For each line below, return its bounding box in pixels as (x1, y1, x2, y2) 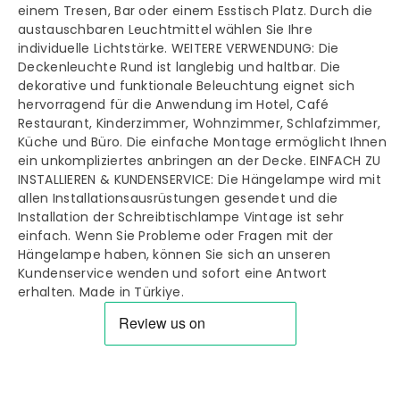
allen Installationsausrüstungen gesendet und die (18, 188, 338, 207)
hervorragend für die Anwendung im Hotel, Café (18, 95, 329, 113)
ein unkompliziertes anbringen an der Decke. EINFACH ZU (18, 151, 381, 170)
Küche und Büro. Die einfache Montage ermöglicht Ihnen (18, 132, 387, 151)
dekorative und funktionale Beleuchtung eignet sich (18, 76, 354, 95)
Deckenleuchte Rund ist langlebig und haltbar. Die (18, 57, 341, 76)
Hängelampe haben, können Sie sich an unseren (18, 245, 331, 263)
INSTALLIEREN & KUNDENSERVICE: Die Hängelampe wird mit (18, 170, 381, 188)
